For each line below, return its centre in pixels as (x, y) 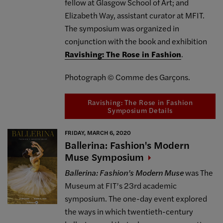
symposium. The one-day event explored (136, 199)
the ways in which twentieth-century (129, 212)
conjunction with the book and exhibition (136, 41)
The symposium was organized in (122, 28)
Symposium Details (140, 110)
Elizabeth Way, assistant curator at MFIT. (135, 15)
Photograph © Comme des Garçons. (128, 77)
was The (199, 173)
